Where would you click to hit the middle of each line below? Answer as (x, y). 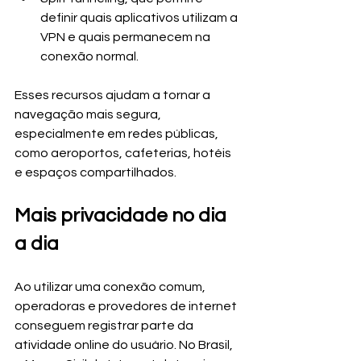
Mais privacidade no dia (122, 216)
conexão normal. (89, 56)
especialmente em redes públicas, (118, 134)
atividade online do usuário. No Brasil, (125, 345)
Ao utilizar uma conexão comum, (111, 287)
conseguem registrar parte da (105, 326)
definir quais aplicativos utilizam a (140, 18)
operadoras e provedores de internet (127, 306)
